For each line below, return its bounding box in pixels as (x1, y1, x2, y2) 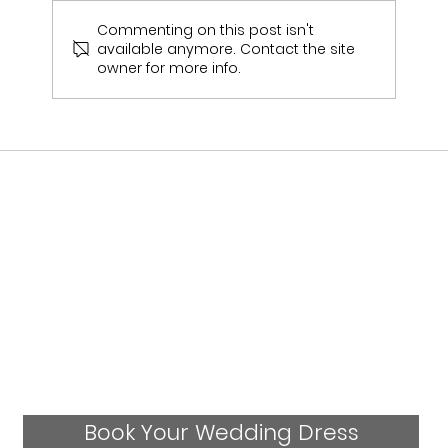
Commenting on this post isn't (97, 19, 315, 40)
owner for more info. (97, 57, 242, 78)
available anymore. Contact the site (97, 38, 356, 59)
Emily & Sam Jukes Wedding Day (248, 53, 359, 78)
